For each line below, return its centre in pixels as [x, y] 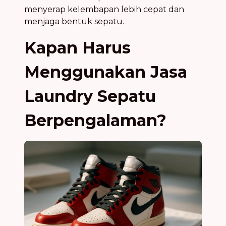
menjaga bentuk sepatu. [74, 22]
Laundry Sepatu [90, 96]
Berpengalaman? [95, 121]
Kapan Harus [77, 48]
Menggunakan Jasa [106, 72]
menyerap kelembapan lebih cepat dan [104, 10]
